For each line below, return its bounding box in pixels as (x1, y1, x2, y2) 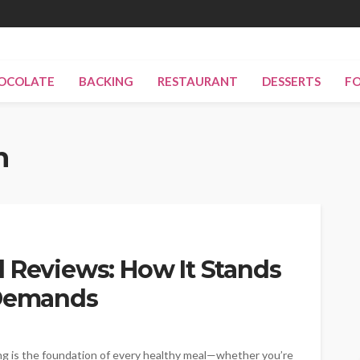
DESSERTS (262, 74, 321, 88)
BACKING (79, 74, 133, 88)
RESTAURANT (157, 74, 238, 88)
